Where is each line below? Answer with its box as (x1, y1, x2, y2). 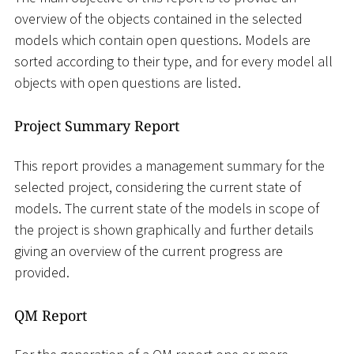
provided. (14, 262, 70, 281)
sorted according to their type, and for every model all (14, 52, 333, 71)
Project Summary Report (14, 116, 179, 136)
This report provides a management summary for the (14, 156, 325, 175)
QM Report (14, 305, 87, 325)
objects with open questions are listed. (14, 73, 241, 92)
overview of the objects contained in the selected (14, 9, 303, 28)
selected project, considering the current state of (14, 177, 301, 196)
